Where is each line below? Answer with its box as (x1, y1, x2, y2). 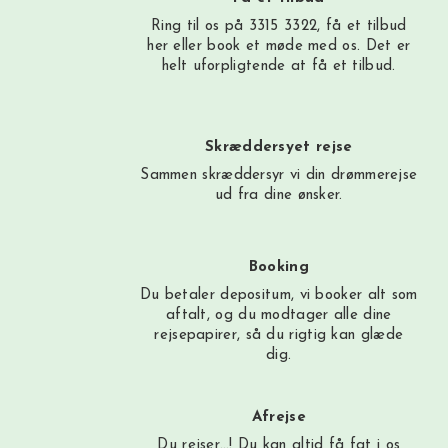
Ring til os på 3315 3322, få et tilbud (151, 18, 407, 34)
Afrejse (251, 409, 306, 425)
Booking (248, 260, 309, 276)
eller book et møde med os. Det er (168, 38, 411, 54)
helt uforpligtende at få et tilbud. (162, 58, 396, 74)
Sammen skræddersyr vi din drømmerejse (140, 168, 418, 184)
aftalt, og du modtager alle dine (165, 308, 392, 324)
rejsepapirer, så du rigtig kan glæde (154, 328, 404, 344)
